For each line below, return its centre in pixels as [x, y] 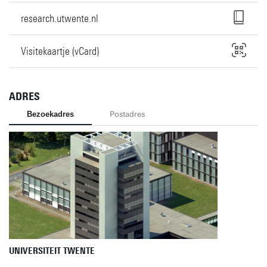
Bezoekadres [50, 114]
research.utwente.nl [60, 18]
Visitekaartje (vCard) [60, 51]
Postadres [127, 114]
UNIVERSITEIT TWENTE [52, 251]
